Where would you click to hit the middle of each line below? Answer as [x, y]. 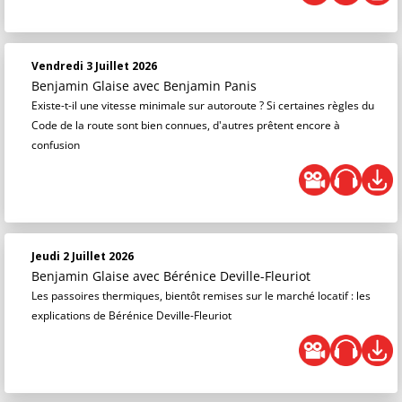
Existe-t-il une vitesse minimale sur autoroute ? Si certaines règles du [203, 106]
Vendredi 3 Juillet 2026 [94, 66]
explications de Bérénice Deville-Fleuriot [131, 316]
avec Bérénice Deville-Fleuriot [222, 276]
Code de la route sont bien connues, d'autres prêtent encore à [186, 126]
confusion [56, 145]
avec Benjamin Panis [195, 86]
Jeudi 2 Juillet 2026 [83, 257]
